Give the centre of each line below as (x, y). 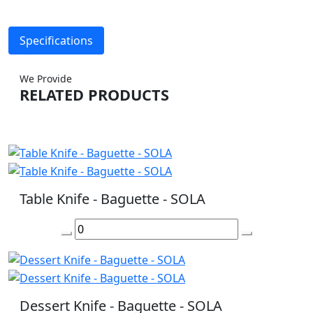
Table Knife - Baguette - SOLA (112, 198)
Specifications (56, 41)
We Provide (46, 79)
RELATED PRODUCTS (94, 95)
